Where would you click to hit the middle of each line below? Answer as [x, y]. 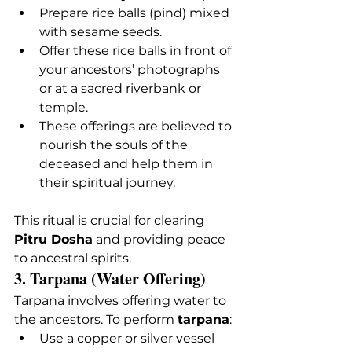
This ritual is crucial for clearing [111, 220]
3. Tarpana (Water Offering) [110, 278]
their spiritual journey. [107, 182]
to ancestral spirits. [73, 258]
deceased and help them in [128, 163]
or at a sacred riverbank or [122, 88]
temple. [64, 107]
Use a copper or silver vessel [128, 338]
